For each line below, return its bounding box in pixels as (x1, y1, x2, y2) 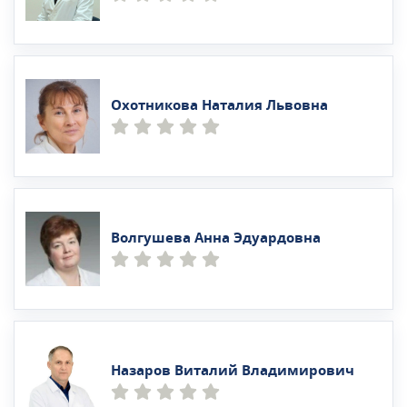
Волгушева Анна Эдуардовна (111, 227, 321, 248)
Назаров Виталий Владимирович (111, 360, 354, 381)
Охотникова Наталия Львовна (111, 94, 328, 115)
